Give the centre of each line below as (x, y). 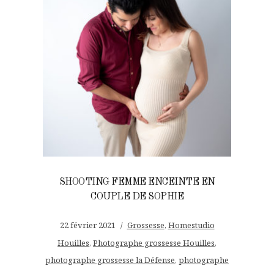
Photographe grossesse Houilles (154, 243)
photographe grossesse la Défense (110, 260)
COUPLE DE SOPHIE (137, 197)
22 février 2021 (87, 225)
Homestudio (191, 225)
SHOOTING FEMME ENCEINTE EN (137, 182)
